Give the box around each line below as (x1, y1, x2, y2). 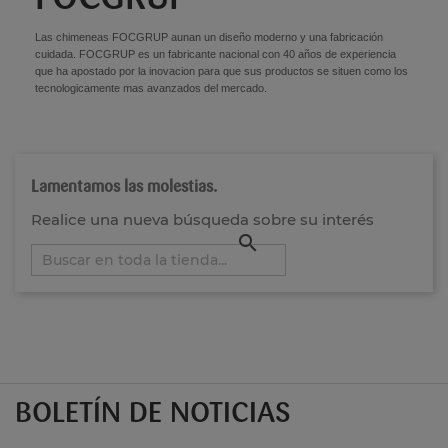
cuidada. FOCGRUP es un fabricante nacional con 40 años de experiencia (35, 48, 396, 61)
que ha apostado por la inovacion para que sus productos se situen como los (35, 65, 408, 78)
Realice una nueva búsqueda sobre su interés (31, 210, 374, 230)
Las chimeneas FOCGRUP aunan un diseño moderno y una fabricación (35, 31, 383, 44)
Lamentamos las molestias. (31, 177, 217, 197)
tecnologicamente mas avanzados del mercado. (35, 82, 267, 95)
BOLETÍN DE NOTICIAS (15, 396, 291, 430)
